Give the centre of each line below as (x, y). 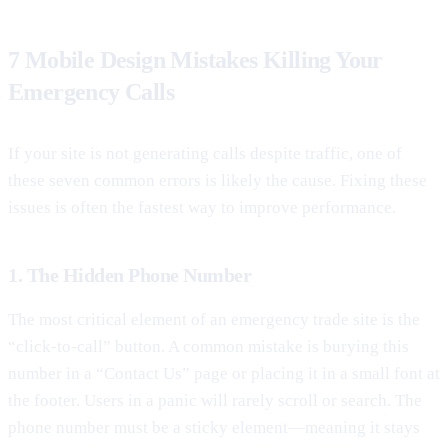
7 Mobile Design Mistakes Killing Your (195, 59)
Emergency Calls (91, 91)
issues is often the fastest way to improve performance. (202, 207)
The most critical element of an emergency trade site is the (214, 319)
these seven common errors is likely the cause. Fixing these (217, 180)
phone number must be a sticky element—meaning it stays (214, 427)
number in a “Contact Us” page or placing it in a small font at (224, 373)
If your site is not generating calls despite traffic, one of (205, 153)
